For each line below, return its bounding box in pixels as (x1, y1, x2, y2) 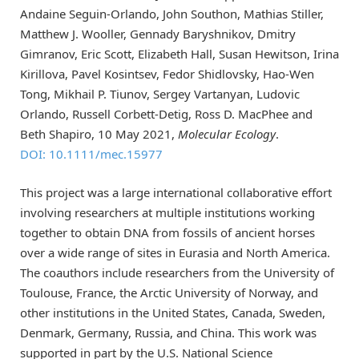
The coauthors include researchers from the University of (20, 264, 334, 281)
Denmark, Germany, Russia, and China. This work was (20, 325, 317, 341)
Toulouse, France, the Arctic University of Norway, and (20, 284, 318, 301)
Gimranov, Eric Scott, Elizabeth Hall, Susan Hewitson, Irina (20, 46, 339, 63)
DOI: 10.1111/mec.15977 (20, 146, 163, 163)
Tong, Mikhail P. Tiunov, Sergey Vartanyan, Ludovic (20, 86, 300, 103)
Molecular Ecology (178, 126, 276, 143)
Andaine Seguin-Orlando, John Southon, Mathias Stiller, (20, 6, 324, 22)
